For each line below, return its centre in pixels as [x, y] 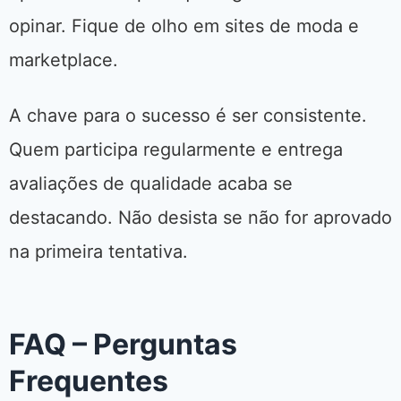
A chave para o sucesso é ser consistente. [188, 116]
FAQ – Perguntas [123, 345]
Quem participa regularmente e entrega [176, 150]
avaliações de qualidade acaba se [151, 184]
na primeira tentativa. [98, 252]
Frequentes [89, 381]
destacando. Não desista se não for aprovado [200, 218]
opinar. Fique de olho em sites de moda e [184, 26]
